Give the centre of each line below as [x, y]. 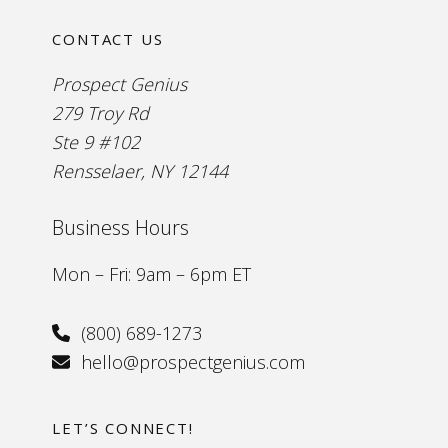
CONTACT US [108, 38]
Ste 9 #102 [96, 141]
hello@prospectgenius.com [191, 361]
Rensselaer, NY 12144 [140, 170]
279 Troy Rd [101, 112]
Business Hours [121, 227]
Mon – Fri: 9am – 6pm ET [152, 273]
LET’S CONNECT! [123, 427]
